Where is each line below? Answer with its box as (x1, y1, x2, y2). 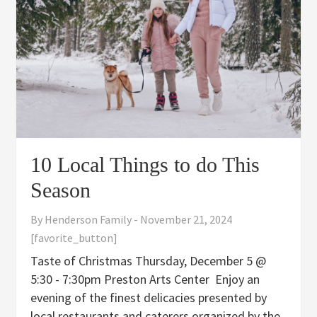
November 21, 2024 (140, 212, 233, 226)
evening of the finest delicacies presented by (30, 289, 267, 306)
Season (30, 178, 91, 202)
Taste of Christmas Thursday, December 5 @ (30, 252, 267, 269)
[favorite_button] (30, 230, 118, 245)
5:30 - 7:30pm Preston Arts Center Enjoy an (30, 270, 260, 287)
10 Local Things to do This (30, 152, 260, 176)
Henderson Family (45, 212, 132, 226)
